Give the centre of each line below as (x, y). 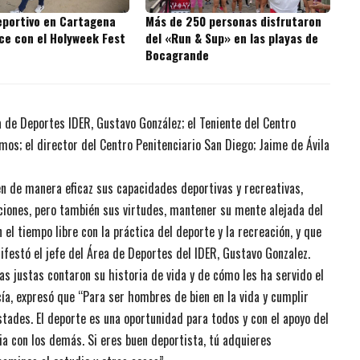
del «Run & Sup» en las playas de (232, 37)
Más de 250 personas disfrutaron (234, 20)
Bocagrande (178, 54)
